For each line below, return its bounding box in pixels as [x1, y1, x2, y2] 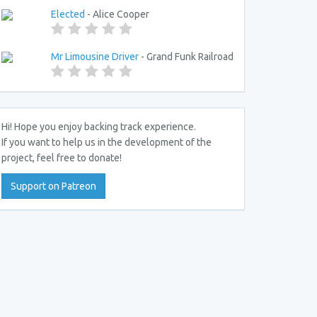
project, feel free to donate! [1, 152, 122, 163]
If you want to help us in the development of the [1, 137, 212, 148]
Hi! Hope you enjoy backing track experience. [1, 121, 196, 132]
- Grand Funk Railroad [139, 51, 234, 62]
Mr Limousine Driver [51, 51, 139, 62]
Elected [51, 8, 85, 20]
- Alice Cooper [85, 8, 149, 20]
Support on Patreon [11, 180, 96, 192]
